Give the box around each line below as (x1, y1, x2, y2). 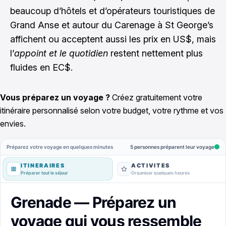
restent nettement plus (108, 48, 203, 59)
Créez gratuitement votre (110, 92, 202, 102)
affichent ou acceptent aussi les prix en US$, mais (10, 34, 216, 44)
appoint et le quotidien (14, 48, 108, 59)
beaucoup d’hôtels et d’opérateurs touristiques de (10, 6, 215, 16)
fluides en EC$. (10, 62, 73, 73)
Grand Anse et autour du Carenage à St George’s (10, 20, 213, 30)
